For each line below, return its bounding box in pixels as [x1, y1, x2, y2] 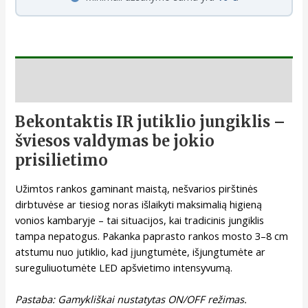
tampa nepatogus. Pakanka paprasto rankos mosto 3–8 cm [15, 228, 289, 243]
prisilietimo [15, 151, 109, 170]
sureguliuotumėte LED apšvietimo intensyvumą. [15, 260, 233, 274]
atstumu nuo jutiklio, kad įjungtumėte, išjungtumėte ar [15, 244, 266, 258]
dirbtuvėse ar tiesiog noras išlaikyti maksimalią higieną [15, 197, 263, 211]
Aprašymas [15, 82, 67, 96]
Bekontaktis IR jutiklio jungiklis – [15, 112, 286, 132]
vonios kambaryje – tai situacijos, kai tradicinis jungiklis [15, 212, 265, 227]
